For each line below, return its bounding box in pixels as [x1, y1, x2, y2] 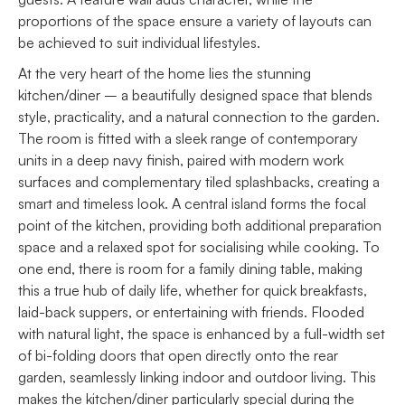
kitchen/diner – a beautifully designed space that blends [18, 85, 372, 104]
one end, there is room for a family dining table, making [18, 259, 363, 278]
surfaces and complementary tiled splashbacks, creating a [18, 172, 380, 191]
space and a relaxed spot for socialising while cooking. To [18, 237, 380, 256]
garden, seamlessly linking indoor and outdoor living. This [18, 367, 376, 386]
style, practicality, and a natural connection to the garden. [18, 107, 380, 126]
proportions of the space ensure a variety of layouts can [18, 11, 372, 30]
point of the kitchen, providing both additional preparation [18, 215, 381, 234]
